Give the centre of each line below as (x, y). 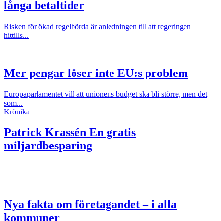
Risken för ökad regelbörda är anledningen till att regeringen (97, 26)
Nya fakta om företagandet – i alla (90, 204)
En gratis (111, 132)
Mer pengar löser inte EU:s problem (96, 73)
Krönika (17, 111)
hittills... (16, 35)
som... (13, 103)
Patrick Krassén (45, 132)
